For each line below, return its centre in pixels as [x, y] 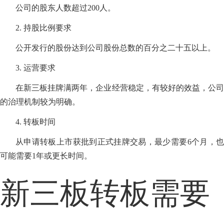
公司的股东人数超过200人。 [66, 8]
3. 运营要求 [36, 68]
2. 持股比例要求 [44, 28]
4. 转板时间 [36, 122]
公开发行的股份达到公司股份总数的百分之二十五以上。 [116, 48]
